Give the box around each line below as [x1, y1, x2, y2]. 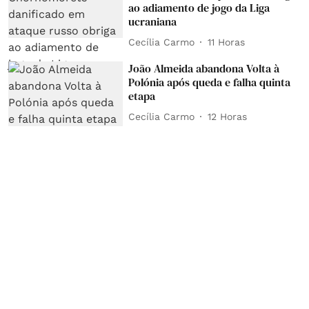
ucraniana [128, 14, 177, 30]
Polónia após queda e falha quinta [128, 74, 291, 90]
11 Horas [208, 36, 246, 48]
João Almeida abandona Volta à [128, 61, 280, 77]
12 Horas [208, 110, 248, 122]
